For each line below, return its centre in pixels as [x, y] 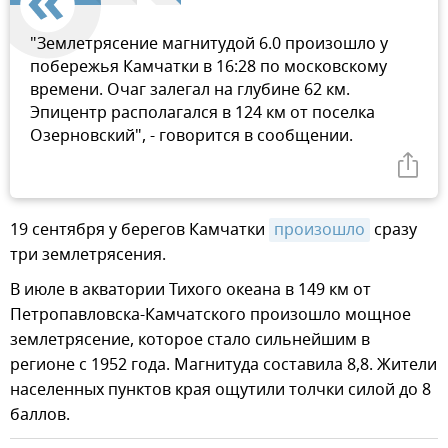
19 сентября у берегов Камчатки [139, 229]
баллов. [40, 414]
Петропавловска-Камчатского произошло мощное [210, 314]
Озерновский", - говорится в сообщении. [191, 135]
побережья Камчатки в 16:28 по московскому [208, 66]
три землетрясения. [88, 254]
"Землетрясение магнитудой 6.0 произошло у [209, 43]
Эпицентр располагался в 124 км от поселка [202, 112]
